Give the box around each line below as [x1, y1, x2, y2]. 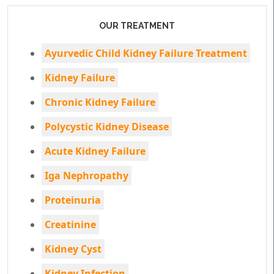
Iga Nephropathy [45, 169, 128, 182]
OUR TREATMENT [99, 21, 175, 31]
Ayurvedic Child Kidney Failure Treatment [45, 46, 247, 60]
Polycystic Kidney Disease [45, 120, 169, 133]
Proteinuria [45, 193, 101, 207]
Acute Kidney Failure [45, 144, 146, 158]
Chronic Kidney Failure [45, 95, 155, 109]
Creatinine [45, 218, 96, 231]
